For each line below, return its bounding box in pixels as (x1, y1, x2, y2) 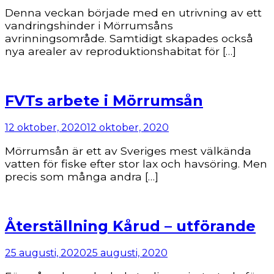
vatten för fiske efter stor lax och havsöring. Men (5, 157, 267, 170)
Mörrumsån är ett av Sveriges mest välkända (5, 144, 251, 157)
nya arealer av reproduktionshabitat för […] (5, 44, 236, 57)
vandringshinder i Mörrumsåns (5, 18, 173, 32)
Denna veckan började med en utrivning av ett (5, 6, 262, 19)
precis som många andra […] (5, 169, 158, 183)
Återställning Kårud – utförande (5, 217, 256, 235)
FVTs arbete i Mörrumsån (5, 92, 203, 110)
